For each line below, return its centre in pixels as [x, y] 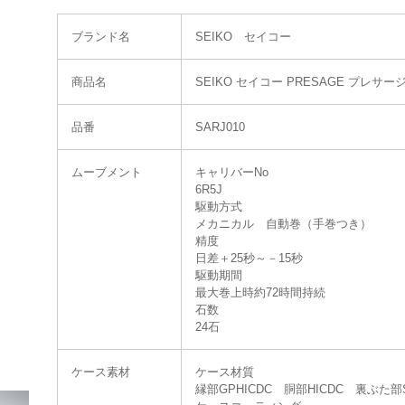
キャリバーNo [232, 172]
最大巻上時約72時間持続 [260, 292]
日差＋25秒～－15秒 [249, 258]
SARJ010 [220, 127]
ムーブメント [107, 172]
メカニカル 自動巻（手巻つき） [283, 224]
